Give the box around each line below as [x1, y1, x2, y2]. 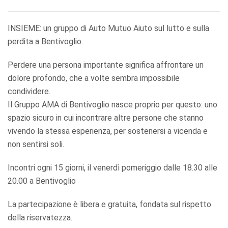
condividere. [8, 87, 50, 96]
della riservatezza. [8, 213, 72, 222]
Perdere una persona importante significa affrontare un [8, 60, 204, 70]
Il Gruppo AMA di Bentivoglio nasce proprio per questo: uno [8, 100, 217, 109]
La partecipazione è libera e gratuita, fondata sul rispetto [8, 199, 211, 209]
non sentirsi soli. [8, 139, 64, 149]
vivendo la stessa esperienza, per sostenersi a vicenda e [8, 126, 208, 136]
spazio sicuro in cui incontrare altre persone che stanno [8, 113, 204, 123]
